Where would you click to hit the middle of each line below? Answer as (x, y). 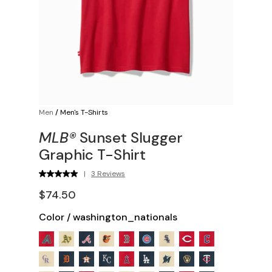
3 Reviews (108, 173)
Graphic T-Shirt (92, 154)
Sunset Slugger (129, 137)
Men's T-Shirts (84, 112)
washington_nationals (125, 217)
